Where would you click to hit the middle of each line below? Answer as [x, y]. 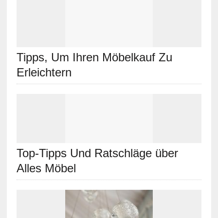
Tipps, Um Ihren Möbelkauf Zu [94, 57]
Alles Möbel [46, 168]
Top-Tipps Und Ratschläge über [97, 153]
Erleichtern [44, 72]
